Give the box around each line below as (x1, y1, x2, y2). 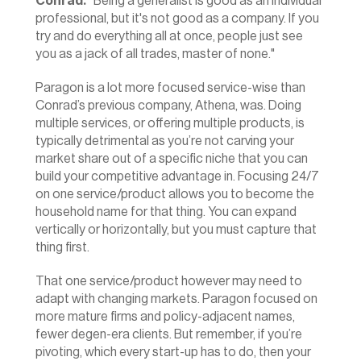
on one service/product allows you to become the (35, 188, 314, 201)
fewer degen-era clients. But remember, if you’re (35, 328, 302, 341)
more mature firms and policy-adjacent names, (35, 310, 295, 323)
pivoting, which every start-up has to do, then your (35, 346, 311, 359)
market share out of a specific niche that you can (35, 152, 308, 165)
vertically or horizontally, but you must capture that (35, 223, 317, 236)
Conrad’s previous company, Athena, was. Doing (35, 99, 301, 112)
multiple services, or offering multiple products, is (35, 117, 305, 130)
